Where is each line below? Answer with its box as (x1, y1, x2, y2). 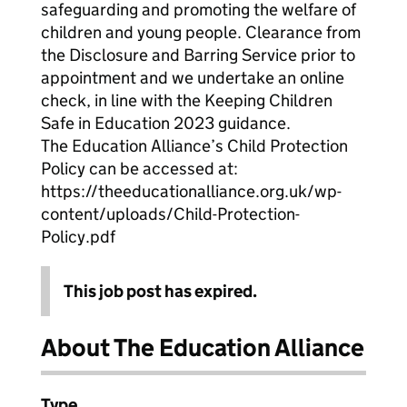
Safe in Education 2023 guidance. (41, 113, 291, 134)
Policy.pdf (41, 226, 115, 247)
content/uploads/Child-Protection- (41, 203, 300, 224)
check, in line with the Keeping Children (41, 90, 333, 111)
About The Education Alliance (41, 333, 364, 362)
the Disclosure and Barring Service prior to (41, 45, 355, 65)
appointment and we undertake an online (41, 67, 344, 88)
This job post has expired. (64, 281, 257, 302)
